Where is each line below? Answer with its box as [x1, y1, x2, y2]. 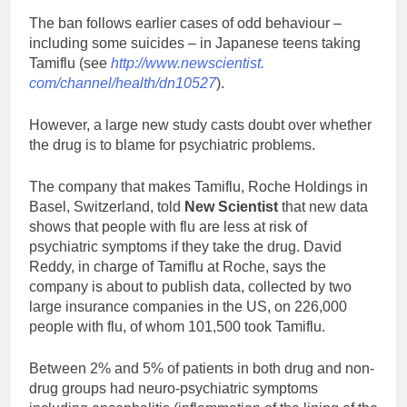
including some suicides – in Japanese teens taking [29, 35, 361, 52]
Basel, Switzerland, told [29, 199, 184, 215]
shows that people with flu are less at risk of [29, 219, 307, 235]
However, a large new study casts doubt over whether [29, 117, 372, 134]
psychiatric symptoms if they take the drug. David [29, 239, 342, 255]
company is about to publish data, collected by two [29, 279, 352, 295]
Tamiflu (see [29, 55, 111, 72]
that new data [278, 199, 368, 215]
